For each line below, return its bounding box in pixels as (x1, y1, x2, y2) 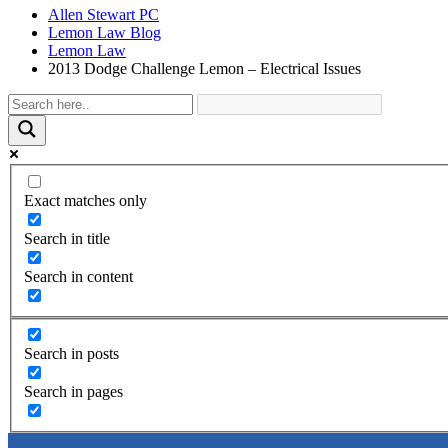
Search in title (24, 229, 110, 247)
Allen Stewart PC (48, 6, 159, 23)
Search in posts (24, 345, 119, 363)
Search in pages (24, 383, 123, 401)
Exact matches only (24, 191, 147, 209)
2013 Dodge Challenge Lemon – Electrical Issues (48, 60, 361, 77)
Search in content (24, 267, 133, 285)
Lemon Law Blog (48, 24, 161, 41)
